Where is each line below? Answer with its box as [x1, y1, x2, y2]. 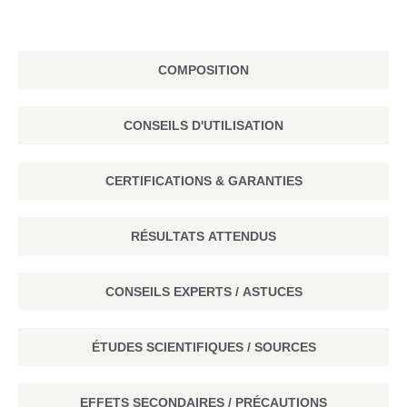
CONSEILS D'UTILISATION [124, 117, 283, 133]
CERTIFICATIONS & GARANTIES [104, 173, 303, 188]
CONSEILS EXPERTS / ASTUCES [104, 283, 303, 299]
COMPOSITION [158, 62, 249, 77]
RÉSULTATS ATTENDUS [131, 228, 276, 243]
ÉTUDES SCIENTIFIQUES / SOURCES [91, 339, 316, 354]
